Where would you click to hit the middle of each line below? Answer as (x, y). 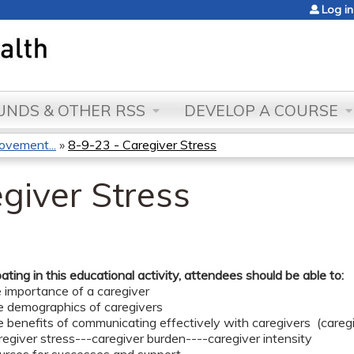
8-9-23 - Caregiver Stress (142, 145)
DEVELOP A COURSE (261, 111)
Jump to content (177, 9)
